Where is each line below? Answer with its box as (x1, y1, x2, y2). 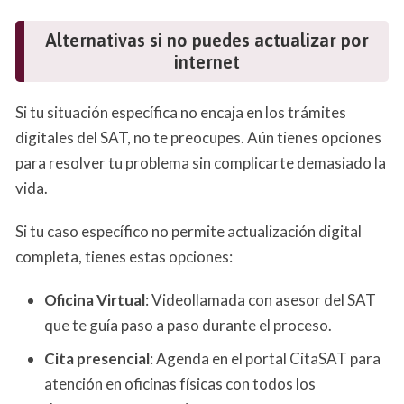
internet (173, 51, 240, 73)
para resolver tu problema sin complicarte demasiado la (15, 153, 386, 173)
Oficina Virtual (44, 290, 145, 310)
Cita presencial (44, 348, 150, 368)
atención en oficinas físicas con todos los (44, 373, 316, 393)
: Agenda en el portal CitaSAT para (150, 348, 381, 368)
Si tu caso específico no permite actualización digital (15, 222, 362, 242)
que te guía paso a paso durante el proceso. (44, 316, 332, 335)
